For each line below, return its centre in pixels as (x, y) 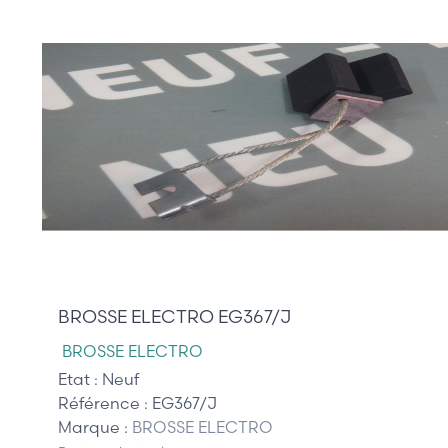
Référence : (105, 403)
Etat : (80, 379)
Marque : (95, 427)
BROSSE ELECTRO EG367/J (174, 317)
